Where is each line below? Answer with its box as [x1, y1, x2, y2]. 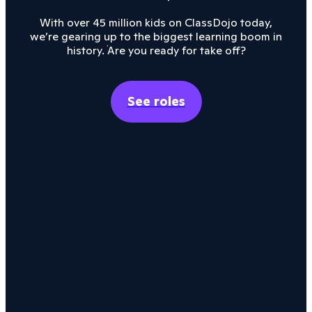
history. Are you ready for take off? [66, 43, 246, 57]
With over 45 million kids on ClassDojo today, [40, 15, 272, 29]
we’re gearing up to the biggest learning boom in [30, 29, 282, 43]
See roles [127, 93, 185, 109]
